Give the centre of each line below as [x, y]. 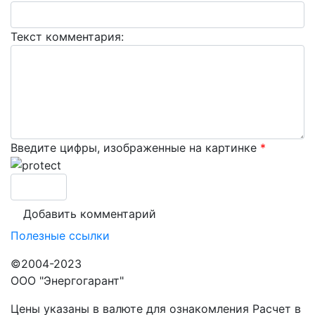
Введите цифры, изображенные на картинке [135, 147]
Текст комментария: [67, 36]
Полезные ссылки [60, 236]
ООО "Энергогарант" [67, 281]
